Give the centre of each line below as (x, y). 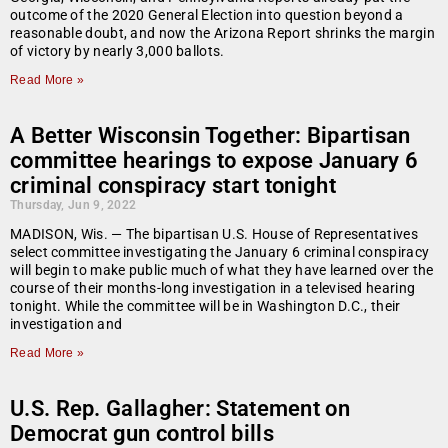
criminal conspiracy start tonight (173, 186)
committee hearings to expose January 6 (214, 161)
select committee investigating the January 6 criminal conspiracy (220, 252)
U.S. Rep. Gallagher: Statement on (180, 409)
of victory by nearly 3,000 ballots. (117, 51)
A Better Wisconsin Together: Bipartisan (210, 136)
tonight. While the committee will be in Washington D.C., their (205, 306)
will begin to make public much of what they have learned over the (222, 270)
